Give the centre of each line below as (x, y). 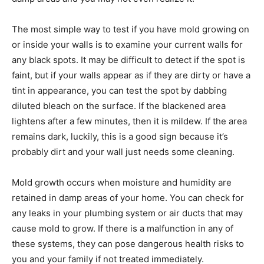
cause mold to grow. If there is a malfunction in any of (123, 229)
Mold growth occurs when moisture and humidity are (122, 183)
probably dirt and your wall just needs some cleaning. (123, 152)
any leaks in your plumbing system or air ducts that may (127, 213)
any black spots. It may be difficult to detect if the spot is (128, 60)
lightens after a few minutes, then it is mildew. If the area (129, 121)
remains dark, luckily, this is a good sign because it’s (120, 137)
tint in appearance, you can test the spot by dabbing (119, 91)
